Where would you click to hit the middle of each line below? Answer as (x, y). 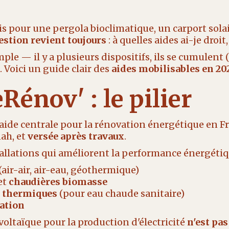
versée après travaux (76, 136)
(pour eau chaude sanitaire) (121, 193)
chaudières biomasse (58, 182)
